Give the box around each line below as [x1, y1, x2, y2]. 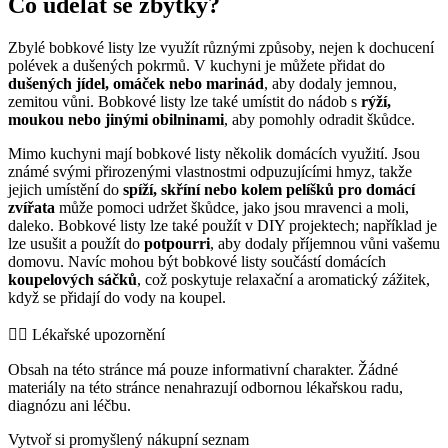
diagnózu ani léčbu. [8, 396, 131, 414]
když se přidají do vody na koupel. [8, 288, 226, 306]
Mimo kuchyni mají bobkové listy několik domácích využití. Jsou [8, 144, 420, 162]
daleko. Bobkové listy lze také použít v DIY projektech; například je [8, 216, 437, 234]
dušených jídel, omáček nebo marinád [8, 74, 264, 92]
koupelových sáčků [8, 270, 137, 288]
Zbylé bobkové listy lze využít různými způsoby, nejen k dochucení [8, 38, 434, 56]
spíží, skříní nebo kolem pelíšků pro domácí [123, 180, 415, 198]
